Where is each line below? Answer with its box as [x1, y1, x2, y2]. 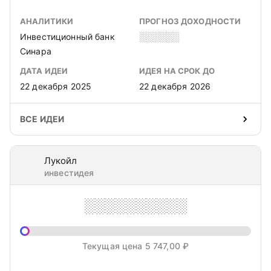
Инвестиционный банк [20, 31, 115, 42]
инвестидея [44, 168, 94, 178]
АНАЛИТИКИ [20, 16, 74, 26]
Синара [20, 46, 51, 56]
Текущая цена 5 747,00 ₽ [82, 241, 189, 251]
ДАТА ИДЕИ [20, 66, 68, 76]
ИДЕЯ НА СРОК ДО [139, 66, 215, 76]
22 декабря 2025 [20, 81, 92, 91]
